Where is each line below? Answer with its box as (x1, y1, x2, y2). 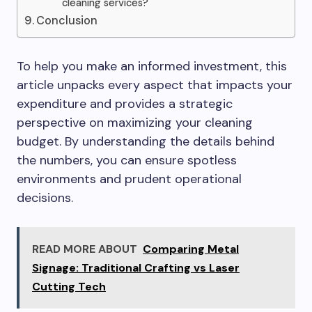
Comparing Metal (143, 242, 239, 256)
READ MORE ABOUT (32, 242, 137, 256)
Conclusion (36, 13, 98, 28)
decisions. (17, 189, 73, 206)
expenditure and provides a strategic (17, 95, 233, 112)
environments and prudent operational (17, 171, 242, 187)
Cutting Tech (32, 279, 106, 294)
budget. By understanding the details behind (17, 133, 274, 150)
